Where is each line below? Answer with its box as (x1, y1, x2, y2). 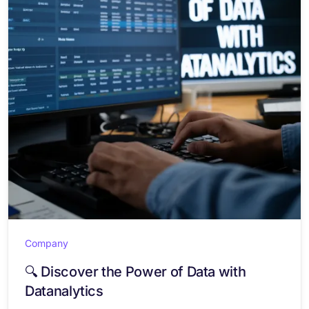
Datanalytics (25, 283, 103, 299)
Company (25, 237, 68, 249)
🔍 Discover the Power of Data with (25, 263, 246, 280)
